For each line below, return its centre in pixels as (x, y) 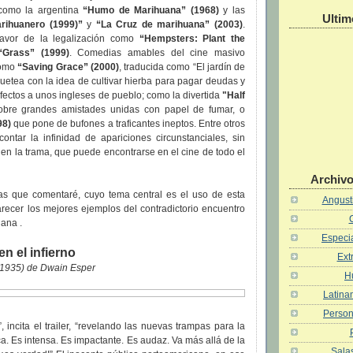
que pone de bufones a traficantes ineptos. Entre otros (128, 124)
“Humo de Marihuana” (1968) (151, 11)
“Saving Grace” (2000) (68, 67)
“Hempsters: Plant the (192, 39)
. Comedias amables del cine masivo (157, 53)
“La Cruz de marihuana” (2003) (169, 25)
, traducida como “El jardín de (182, 67)
